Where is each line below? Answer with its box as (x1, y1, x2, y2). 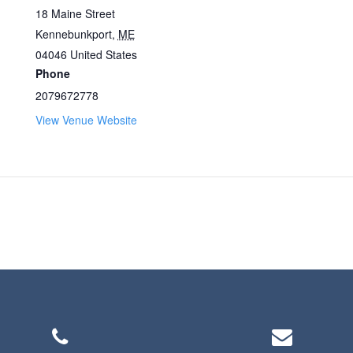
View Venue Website (35, 111, 137, 128)
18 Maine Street (35, 5, 115, 21)
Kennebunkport (35, 25, 112, 42)
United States (69, 46, 137, 62)
